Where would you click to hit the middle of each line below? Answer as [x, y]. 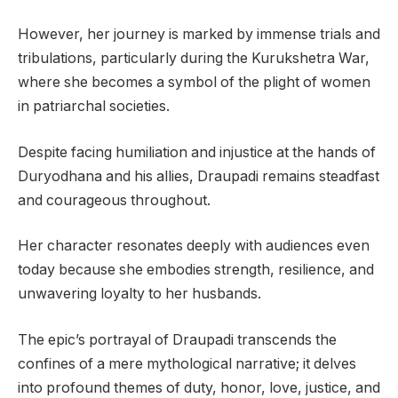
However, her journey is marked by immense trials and [199, 35]
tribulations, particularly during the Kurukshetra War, [194, 59]
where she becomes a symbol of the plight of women [194, 83]
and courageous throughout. [114, 200]
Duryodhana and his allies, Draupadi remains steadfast [199, 176]
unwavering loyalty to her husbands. [139, 294]
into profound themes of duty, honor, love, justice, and [199, 387]
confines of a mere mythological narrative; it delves [187, 363]
